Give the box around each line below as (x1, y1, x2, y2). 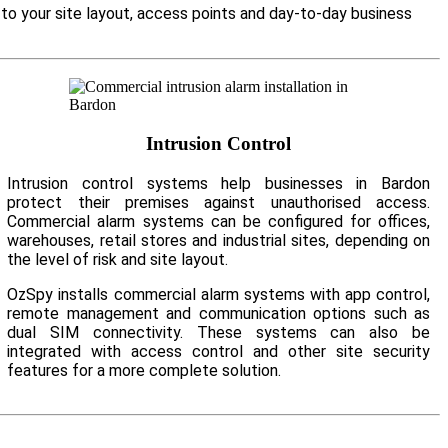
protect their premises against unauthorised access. (7, 192, 431, 212)
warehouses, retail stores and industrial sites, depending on (7, 230, 431, 250)
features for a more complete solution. (7, 360, 282, 380)
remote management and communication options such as (7, 303, 431, 323)
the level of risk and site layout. (7, 249, 229, 269)
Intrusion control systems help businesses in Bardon (7, 173, 431, 193)
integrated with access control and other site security (7, 341, 431, 361)
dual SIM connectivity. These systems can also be (7, 322, 431, 342)
